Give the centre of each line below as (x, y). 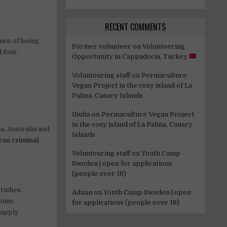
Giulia (81, 114)
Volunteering (163, 46)
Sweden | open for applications (122, 163)
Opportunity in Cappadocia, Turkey (130, 56)
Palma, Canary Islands (107, 95)
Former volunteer (101, 46)
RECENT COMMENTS (136, 27)
